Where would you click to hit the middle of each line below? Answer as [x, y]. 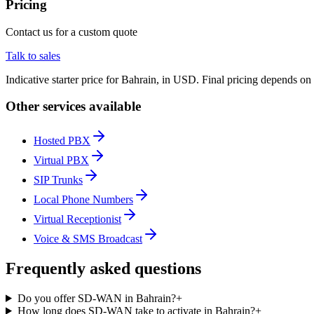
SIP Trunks [58, 180]
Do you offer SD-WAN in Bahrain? [96, 298]
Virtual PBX [61, 161]
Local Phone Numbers [83, 200]
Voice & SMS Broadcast [88, 239]
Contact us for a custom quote [71, 32]
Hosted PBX [62, 141]
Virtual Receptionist [77, 219]
